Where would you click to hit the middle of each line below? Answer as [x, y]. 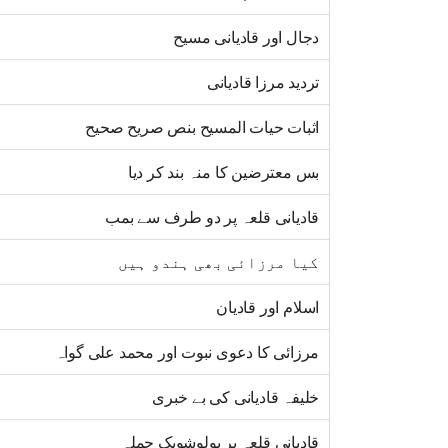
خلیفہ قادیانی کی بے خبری [235, 397]
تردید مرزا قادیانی [263, 82]
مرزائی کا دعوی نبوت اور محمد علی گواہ [187, 352]
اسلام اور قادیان [268, 307]
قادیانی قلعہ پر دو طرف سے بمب [212, 217]
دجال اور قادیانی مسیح [246, 37]
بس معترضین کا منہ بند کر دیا [223, 172]
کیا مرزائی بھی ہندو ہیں [218, 262]
